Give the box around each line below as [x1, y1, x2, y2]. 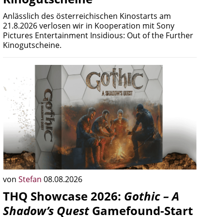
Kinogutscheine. [3, 40, 62, 50]
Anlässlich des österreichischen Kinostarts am [3, 11, 171, 21]
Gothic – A [124, 188, 179, 204]
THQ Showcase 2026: [3, 188, 124, 204]
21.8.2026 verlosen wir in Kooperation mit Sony [3, 20, 174, 31]
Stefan [18, 174, 44, 185]
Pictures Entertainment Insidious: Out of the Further [3, 30, 193, 41]
